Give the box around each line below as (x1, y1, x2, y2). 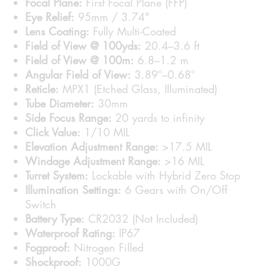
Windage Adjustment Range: (25, 154, 162, 169)
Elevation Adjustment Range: (25, 139, 159, 154)
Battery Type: (25, 211, 85, 226)
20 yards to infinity (112, 110, 205, 125)
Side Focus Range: (25, 110, 112, 125)
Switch (25, 197, 57, 212)
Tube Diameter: (25, 96, 95, 111)
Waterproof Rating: (25, 226, 116, 241)
